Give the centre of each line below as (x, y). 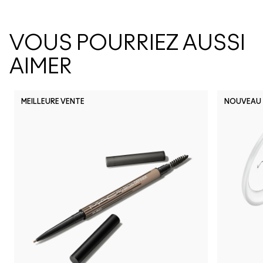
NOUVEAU (242, 102)
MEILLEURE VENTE (53, 102)
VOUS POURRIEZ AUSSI (127, 43)
